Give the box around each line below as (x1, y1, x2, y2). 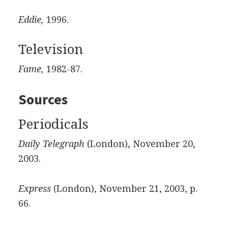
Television (18, 42, 83, 57)
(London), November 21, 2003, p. (50, 183, 197, 194)
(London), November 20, (84, 138, 195, 149)
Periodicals (18, 117, 89, 132)
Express (18, 183, 51, 194)
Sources (18, 90, 68, 108)
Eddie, (18, 14, 44, 25)
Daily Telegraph (18, 138, 84, 149)
